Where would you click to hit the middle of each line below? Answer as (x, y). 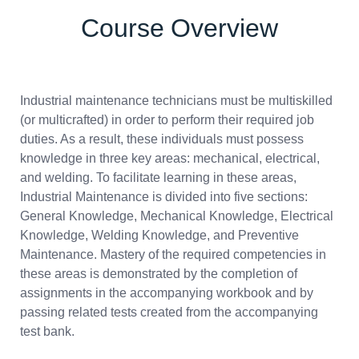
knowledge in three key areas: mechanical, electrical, (170, 159)
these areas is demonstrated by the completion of (159, 274)
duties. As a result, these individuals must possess (162, 139)
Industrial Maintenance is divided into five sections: (164, 197)
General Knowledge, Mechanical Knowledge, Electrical (177, 216)
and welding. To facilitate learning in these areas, (158, 178)
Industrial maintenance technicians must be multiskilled (176, 101)
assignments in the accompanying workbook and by (167, 293)
